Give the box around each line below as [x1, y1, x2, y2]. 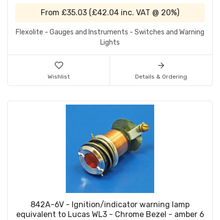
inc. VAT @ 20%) [119, 8, 179, 18]
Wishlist [48, 73, 70, 81]
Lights [100, 38, 120, 47]
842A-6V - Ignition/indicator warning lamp [30, 200, 190, 210]
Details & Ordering [135, 73, 187, 81]
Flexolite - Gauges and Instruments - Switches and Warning [16, 28, 204, 37]
